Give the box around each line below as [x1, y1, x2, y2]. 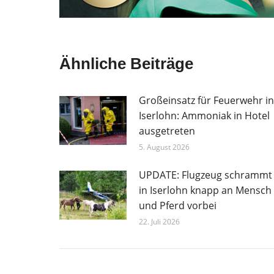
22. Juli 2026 [139, 217, 180, 228]
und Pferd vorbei [139, 199, 217, 213]
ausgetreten [139, 124, 195, 138]
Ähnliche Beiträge [59, 54, 193, 73]
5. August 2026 [139, 142, 190, 153]
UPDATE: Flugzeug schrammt [139, 168, 272, 182]
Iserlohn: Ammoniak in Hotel [139, 109, 270, 123]
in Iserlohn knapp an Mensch [139, 183, 272, 198]
